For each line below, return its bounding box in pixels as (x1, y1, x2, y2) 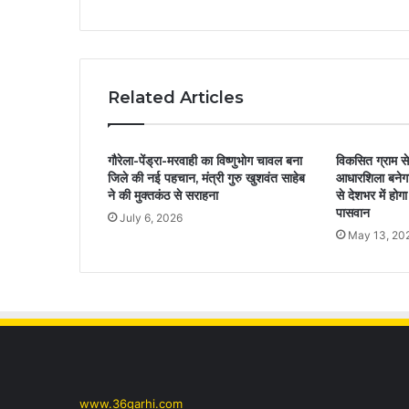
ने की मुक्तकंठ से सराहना (108, 186, 218, 204)
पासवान (335, 204, 370, 221)
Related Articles (108, 87, 244, 108)
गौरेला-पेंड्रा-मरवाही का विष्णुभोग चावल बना (108, 152, 302, 169)
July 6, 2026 (120, 210, 183, 225)
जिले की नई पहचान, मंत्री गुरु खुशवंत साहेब (108, 169, 305, 186)
